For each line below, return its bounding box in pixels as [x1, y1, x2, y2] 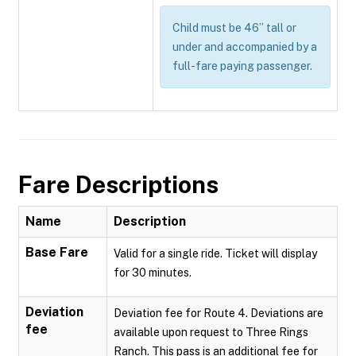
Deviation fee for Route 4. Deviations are [114, 307, 323, 319]
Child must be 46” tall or [172, 21, 296, 34]
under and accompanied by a [172, 41, 317, 53]
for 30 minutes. [114, 266, 192, 279]
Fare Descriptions [18, 170, 219, 199]
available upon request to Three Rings [114, 326, 308, 339]
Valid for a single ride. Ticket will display [114, 247, 317, 260]
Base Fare [25, 245, 88, 260]
